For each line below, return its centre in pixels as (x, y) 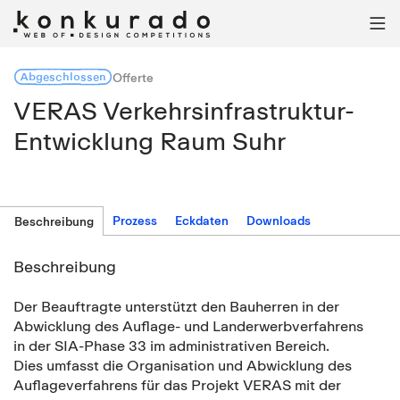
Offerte (133, 78)
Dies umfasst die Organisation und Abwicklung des (183, 365)
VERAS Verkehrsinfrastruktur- (184, 110)
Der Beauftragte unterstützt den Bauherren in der (176, 306)
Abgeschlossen (63, 77)
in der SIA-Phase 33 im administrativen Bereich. (171, 346)
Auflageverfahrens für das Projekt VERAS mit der (177, 385)
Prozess (135, 221)
